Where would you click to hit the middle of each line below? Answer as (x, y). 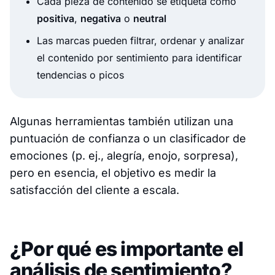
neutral (150, 18)
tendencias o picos (80, 75)
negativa (101, 18)
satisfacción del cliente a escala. (95, 190)
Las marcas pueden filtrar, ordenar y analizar (141, 40)
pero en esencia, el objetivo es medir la (113, 172)
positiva (56, 18)
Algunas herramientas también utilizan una (122, 121)
